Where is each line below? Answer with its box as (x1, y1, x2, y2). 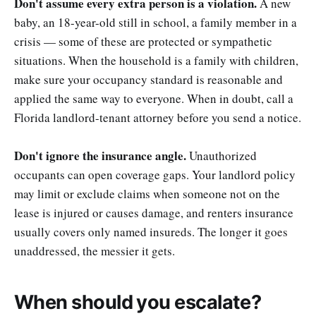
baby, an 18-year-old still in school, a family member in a (14, 13, 297, 30)
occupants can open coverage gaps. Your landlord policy (14, 166, 296, 183)
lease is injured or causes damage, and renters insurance (14, 205, 293, 221)
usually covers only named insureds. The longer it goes (14, 224, 288, 240)
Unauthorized (186, 147, 257, 164)
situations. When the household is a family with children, (14, 51, 298, 68)
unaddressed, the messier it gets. (14, 243, 175, 259)
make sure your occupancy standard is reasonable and (14, 71, 283, 87)
